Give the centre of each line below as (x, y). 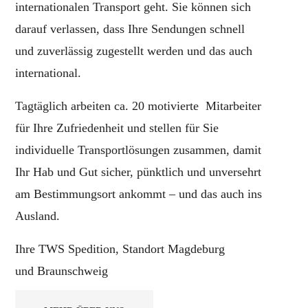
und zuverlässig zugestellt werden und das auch (134, 51)
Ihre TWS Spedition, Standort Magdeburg (120, 249)
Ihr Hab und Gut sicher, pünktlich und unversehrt (139, 172)
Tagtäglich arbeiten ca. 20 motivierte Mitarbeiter (139, 106)
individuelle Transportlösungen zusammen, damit (139, 150)
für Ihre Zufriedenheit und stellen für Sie (117, 128)
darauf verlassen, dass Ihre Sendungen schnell (130, 29)
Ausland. (40, 216)
